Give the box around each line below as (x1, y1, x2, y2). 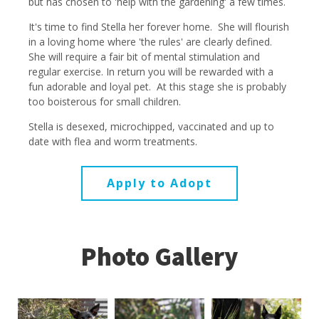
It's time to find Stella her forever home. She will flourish (28, 20, 289, 34)
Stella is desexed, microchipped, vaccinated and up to (28, 120, 274, 134)
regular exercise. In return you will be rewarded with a (28, 65, 273, 79)
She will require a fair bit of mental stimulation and (28, 50, 260, 64)
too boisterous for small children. (28, 95, 181, 109)
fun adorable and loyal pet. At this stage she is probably (28, 80, 286, 94)
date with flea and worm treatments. (28, 135, 197, 149)
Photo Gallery (80, 241, 239, 273)
